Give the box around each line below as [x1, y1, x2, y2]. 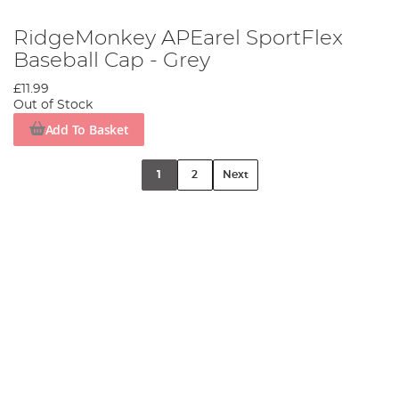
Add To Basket [45, 120, 129, 138]
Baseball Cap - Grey [13, 50, 210, 72]
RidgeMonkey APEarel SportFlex [13, 28, 343, 50]
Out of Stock [13, 99, 93, 112]
